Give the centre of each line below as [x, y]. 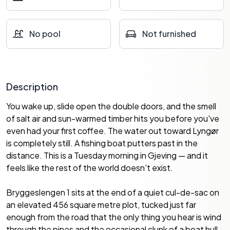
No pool [45, 34]
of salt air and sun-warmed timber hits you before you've [113, 118]
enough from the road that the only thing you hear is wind [114, 217]
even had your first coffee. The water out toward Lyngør [112, 131]
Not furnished [169, 34]
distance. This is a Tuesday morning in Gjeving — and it [107, 155]
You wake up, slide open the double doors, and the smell [111, 106]
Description [32, 87]
